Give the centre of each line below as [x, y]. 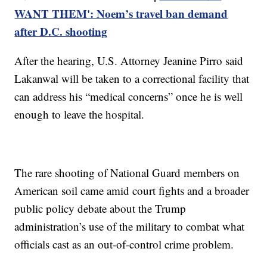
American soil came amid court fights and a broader [132, 190]
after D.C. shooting [61, 31]
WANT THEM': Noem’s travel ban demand [121, 13]
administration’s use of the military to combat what [130, 226]
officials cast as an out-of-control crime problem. [124, 244]
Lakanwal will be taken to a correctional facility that [132, 78]
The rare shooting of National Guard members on [127, 172]
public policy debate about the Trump [100, 208]
